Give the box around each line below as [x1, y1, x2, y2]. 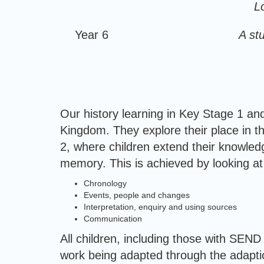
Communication [84, 214, 142, 223]
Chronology [84, 179, 127, 188]
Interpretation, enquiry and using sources [84, 202, 237, 212]
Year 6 [75, 28, 108, 41]
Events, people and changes [84, 190, 190, 200]
